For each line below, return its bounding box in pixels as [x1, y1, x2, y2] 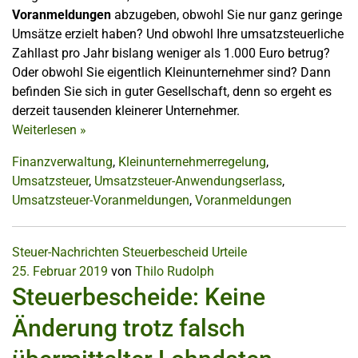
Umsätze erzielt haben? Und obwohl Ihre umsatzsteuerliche [12, 26, 344, 42]
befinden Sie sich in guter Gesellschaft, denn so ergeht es [12, 84, 332, 100]
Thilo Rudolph [135, 264, 214, 280]
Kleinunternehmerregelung [118, 154, 266, 170]
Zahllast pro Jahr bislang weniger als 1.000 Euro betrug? [12, 46, 330, 62]
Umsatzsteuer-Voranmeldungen [12, 193, 189, 209]
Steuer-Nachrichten [12, 245, 119, 261]
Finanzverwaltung [12, 154, 113, 170]
